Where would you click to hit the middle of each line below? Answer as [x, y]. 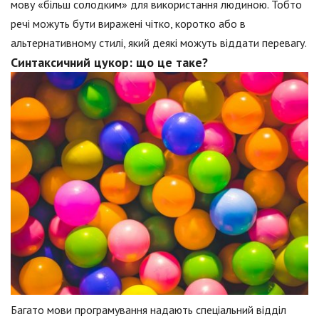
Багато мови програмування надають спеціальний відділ [148, 310]
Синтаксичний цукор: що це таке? [109, 62]
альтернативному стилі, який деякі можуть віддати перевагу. [159, 43]
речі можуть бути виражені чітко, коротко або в [128, 23]
